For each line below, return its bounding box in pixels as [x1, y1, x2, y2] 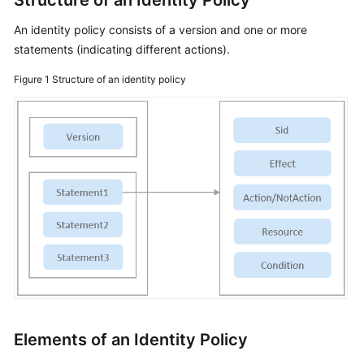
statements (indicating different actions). [14, 42, 230, 56]
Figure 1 [14, 73, 52, 85]
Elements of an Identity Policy [14, 329, 248, 349]
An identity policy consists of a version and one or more [14, 23, 307, 37]
